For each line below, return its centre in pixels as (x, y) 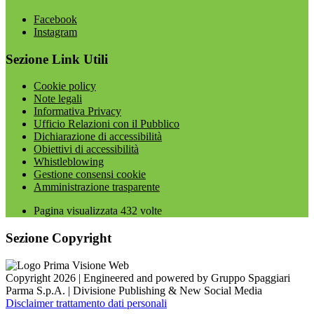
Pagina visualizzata (77, 211)
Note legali (58, 99)
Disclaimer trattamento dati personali (86, 303)
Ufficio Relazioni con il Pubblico (107, 124)
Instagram (55, 32)
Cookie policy (65, 86)
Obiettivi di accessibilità (86, 149)
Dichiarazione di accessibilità (98, 137)
